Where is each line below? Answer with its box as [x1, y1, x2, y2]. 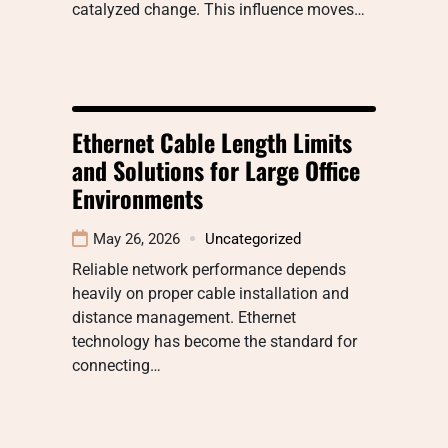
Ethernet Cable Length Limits [72, 123, 352, 160]
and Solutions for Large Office [72, 151, 360, 188]
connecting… [72, 355, 161, 375]
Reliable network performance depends [72, 259, 346, 279]
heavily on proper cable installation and [72, 283, 349, 303]
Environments [72, 179, 203, 216]
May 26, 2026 [93, 229, 180, 248]
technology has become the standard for [72, 331, 357, 351]
